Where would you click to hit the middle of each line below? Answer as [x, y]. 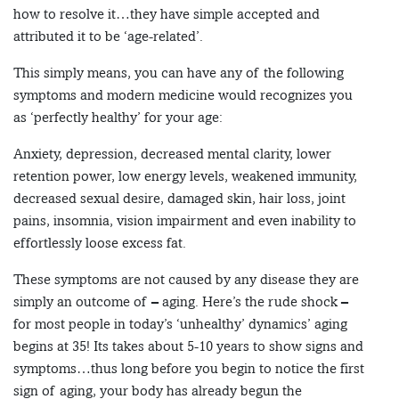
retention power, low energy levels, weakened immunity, [185, 176]
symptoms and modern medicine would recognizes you [183, 95]
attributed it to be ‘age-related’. [108, 37]
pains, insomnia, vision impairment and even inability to [185, 221]
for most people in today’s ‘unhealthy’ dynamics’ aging [180, 324]
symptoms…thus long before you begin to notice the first [189, 369]
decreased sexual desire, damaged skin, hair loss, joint [179, 199]
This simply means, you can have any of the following [179, 73]
